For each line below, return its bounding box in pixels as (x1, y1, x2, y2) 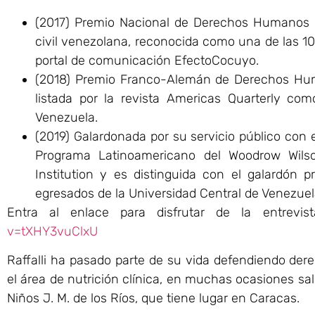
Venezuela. (35, 109, 98, 125)
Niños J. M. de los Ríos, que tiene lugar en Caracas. (7, 290, 300, 307)
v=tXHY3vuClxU (7, 223, 98, 239)
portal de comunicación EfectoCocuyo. (35, 52, 259, 68)
